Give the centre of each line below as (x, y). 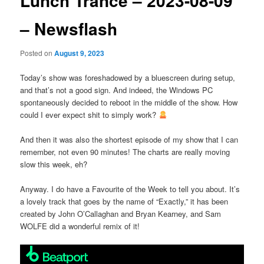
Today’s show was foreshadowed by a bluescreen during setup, (128, 77)
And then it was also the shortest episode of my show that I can (129, 139)
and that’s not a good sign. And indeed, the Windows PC (117, 90)
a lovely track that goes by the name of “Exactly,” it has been (124, 201)
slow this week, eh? (54, 164)
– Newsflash (69, 29)
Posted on (37, 53)
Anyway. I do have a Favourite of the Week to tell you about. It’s (130, 189)
